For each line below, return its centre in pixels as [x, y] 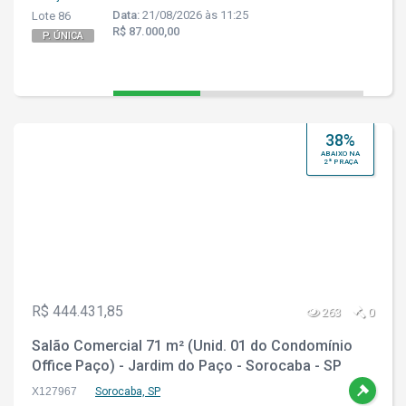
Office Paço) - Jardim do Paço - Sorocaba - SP [187, 366]
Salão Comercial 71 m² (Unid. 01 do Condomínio [192, 346]
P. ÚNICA [63, 36]
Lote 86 [51, 16]
